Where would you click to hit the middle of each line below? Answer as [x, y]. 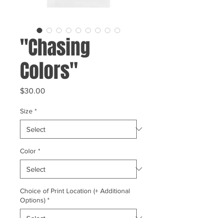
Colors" [49, 71]
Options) [33, 200]
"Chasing [55, 47]
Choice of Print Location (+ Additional [75, 191]
